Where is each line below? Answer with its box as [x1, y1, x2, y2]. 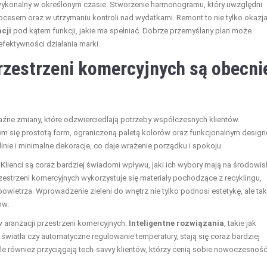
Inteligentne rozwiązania [129, 218, 224, 228]
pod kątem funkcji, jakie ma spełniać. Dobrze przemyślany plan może [11, 26, 252, 35]
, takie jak [224, 218, 256, 228]
